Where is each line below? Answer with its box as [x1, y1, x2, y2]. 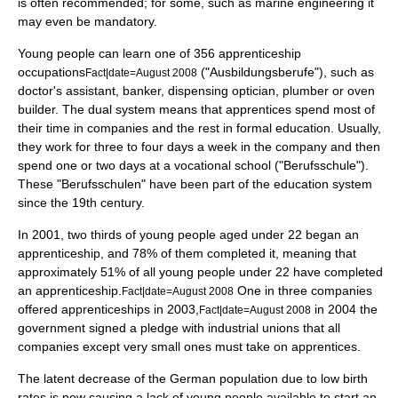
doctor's [18, 84, 66, 98]
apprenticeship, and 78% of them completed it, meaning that [18, 246, 356, 260]
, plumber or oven [275, 84, 375, 98]
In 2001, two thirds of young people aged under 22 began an [18, 227, 359, 242]
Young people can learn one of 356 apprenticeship [18, 46, 301, 60]
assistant [66, 84, 115, 98]
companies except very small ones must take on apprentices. [18, 339, 361, 354]
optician [232, 84, 275, 98]
